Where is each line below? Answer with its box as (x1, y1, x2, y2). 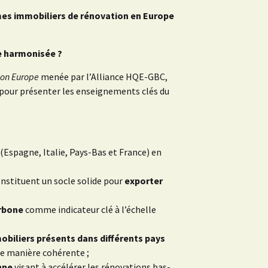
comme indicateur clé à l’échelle (23, 203, 156, 216)
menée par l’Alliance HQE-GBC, (39, 71, 167, 83)
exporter (124, 175, 163, 187)
